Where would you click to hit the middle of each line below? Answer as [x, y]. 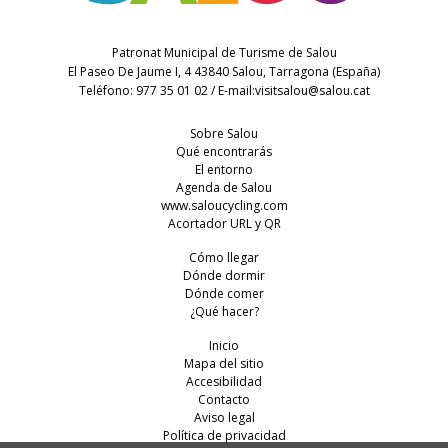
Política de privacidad [224, 435]
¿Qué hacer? [224, 311]
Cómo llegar [224, 257]
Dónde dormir [224, 275]
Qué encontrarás [224, 151]
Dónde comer [224, 293]
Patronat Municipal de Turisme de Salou [224, 52]
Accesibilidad [224, 381]
